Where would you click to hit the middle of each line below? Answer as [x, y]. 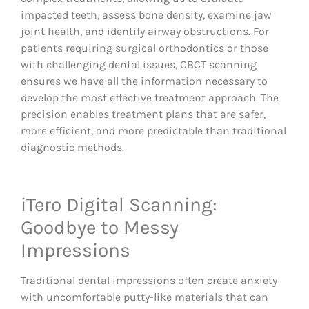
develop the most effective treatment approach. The [150, 98]
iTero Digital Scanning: [119, 205]
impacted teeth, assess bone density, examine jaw [146, 15]
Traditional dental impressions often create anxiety [149, 281]
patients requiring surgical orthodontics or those [144, 48]
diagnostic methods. [72, 148]
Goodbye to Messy [100, 228]
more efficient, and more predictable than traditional [153, 131]
